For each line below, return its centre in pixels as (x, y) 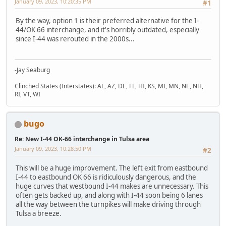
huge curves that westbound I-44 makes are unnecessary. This (112, 186)
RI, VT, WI (27, 94)
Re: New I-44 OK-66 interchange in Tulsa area (82, 139)
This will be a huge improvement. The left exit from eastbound (112, 168)
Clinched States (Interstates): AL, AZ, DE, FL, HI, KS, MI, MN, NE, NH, (109, 86)
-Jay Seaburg (32, 70)
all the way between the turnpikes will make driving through (108, 204)
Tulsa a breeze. (39, 213)
